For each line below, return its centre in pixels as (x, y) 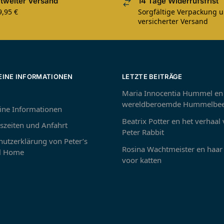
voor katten (142, 160)
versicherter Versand (173, 21)
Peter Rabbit (143, 132)
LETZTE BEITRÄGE (152, 76)
